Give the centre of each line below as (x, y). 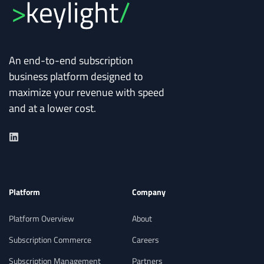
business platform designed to (76, 77)
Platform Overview (42, 219)
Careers (146, 240)
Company (149, 192)
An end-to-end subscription (71, 61)
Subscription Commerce (50, 240)
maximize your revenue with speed (87, 93)
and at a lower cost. (52, 108)
